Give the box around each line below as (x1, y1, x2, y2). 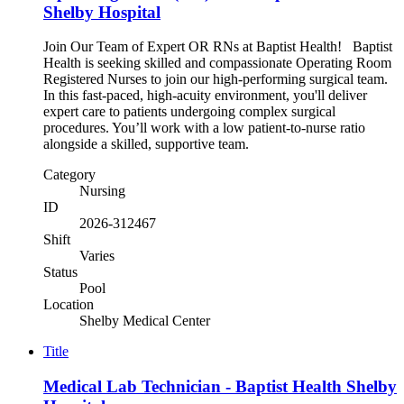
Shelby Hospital (43, 2, 161, 22)
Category (43, 167, 96, 183)
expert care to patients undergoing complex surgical (43, 104, 335, 120)
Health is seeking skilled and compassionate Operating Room (43, 55, 391, 71)
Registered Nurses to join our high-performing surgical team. (43, 71, 388, 87)
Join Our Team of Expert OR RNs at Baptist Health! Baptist (43, 39, 392, 55)
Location (43, 297, 94, 313)
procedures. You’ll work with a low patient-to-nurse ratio (43, 120, 365, 136)
